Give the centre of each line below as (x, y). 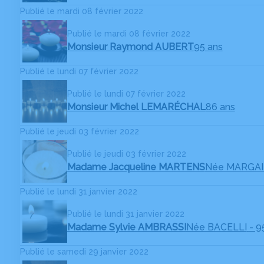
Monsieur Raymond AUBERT (130, 47)
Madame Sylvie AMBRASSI (126, 227)
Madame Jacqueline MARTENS (136, 167)
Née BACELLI (216, 227)
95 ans (208, 47)
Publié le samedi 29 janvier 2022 (84, 251)
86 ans (220, 107)
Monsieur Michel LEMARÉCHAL (136, 107)
